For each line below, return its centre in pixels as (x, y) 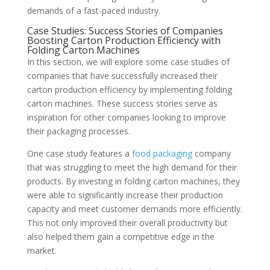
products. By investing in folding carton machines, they (133, 181)
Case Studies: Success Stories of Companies (125, 30)
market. (42, 250)
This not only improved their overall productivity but (127, 222)
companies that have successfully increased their (122, 75)
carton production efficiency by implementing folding (129, 89)
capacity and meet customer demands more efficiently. (134, 209)
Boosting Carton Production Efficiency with (124, 40)
